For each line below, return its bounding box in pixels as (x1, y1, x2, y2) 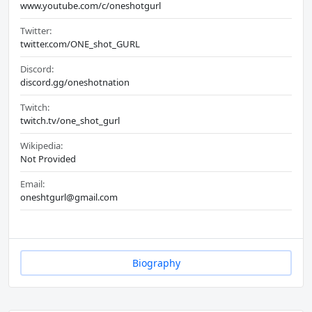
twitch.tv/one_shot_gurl (20, 114, 120, 127)
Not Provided (20, 153, 76, 166)
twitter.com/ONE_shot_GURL (20, 38, 140, 51)
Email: (20, 178, 45, 191)
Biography (132, 256, 180, 270)
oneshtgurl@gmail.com (20, 191, 118, 204)
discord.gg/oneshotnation (20, 76, 130, 89)
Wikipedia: (20, 139, 63, 153)
